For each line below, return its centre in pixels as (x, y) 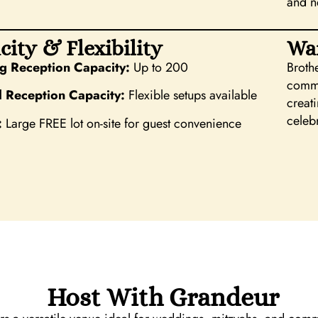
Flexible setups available (191, 95)
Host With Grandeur (163, 297)
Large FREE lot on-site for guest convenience (122, 123)
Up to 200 (159, 67)
